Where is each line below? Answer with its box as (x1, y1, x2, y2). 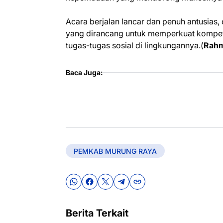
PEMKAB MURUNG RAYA (74, 146, 157, 155)
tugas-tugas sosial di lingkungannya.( (66, 40, 204, 50)
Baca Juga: (66, 68, 103, 77)
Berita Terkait (66, 207, 128, 219)
